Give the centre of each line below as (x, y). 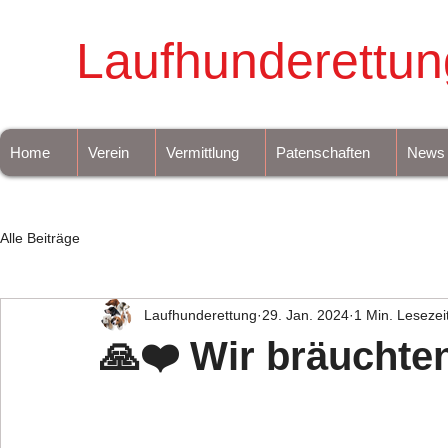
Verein (108, 152)
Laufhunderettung (200, 314)
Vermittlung (202, 152)
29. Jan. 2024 (305, 314)
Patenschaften (323, 152)
